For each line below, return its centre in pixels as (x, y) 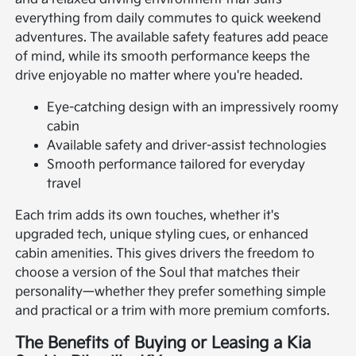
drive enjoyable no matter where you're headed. (159, 75)
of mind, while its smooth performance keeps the (163, 56)
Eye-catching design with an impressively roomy (193, 107)
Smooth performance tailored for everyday (176, 164)
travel (64, 184)
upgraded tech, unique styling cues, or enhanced (162, 234)
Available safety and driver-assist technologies (187, 145)
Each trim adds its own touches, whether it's (148, 215)
